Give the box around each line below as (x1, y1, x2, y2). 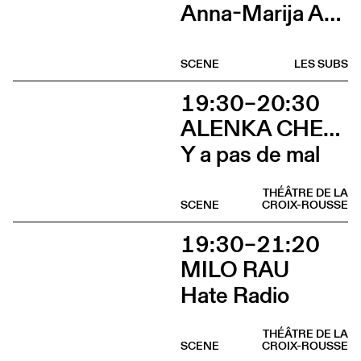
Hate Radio (180, 278, 289, 311)
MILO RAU (180, 252, 289, 285)
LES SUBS (294, 56, 348, 72)
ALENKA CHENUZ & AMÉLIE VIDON (323, 111, 340, 144)
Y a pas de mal (180, 137, 320, 170)
